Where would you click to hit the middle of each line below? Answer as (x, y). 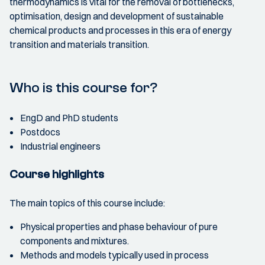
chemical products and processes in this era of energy (120, 30)
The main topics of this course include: (87, 203)
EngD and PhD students (69, 118)
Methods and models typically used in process (114, 255)
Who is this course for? (83, 88)
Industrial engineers (60, 146)
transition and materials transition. (79, 45)
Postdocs (40, 132)
